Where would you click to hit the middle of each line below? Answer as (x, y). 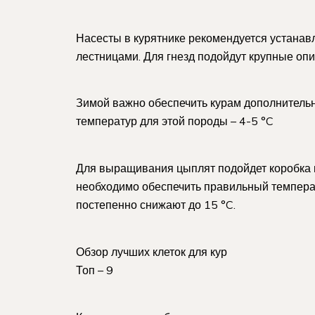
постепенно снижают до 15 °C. (156, 205)
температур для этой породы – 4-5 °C (175, 121)
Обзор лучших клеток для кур (152, 251)
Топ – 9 (95, 270)
